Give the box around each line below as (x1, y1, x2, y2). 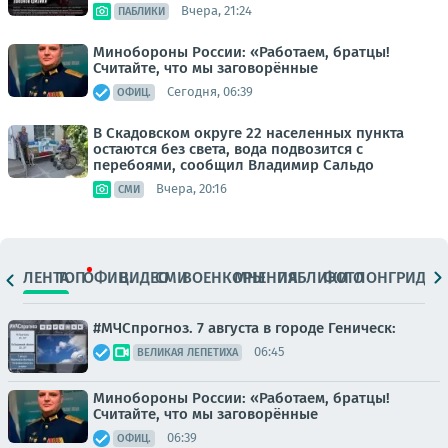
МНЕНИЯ (234, 268, 299, 288)
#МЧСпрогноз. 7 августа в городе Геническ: (93, 318, 396, 337)
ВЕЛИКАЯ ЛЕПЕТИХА (137, 345, 238, 359)
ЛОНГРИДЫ (354, 268, 439, 288)
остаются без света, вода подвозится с (93, 139, 363, 158)
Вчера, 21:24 (181, 3, 252, 19)
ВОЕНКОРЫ (182, 268, 266, 288)
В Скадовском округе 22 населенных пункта (93, 123, 404, 142)
